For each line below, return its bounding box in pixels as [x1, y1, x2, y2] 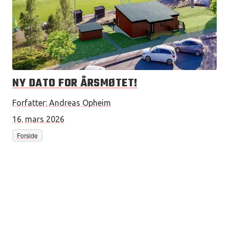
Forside [17, 131, 38, 140]
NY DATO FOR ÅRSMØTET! [12, 75, 138, 92]
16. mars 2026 [12, 114, 64, 124]
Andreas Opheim [49, 98, 111, 107]
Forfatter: [12, 98, 47, 107]
